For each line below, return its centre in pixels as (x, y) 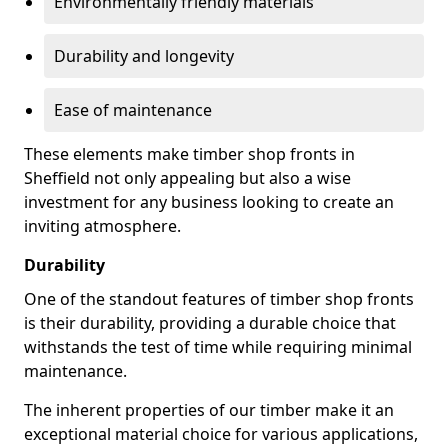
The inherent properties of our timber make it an (209, 410)
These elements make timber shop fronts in (189, 154)
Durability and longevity (144, 56)
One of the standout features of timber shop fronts (219, 299)
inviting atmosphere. (102, 226)
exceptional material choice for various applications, (221, 434)
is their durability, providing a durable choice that (210, 323)
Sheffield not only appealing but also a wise (187, 178)
